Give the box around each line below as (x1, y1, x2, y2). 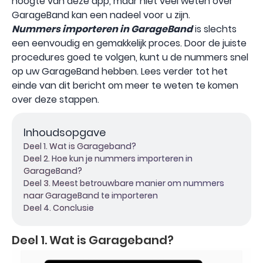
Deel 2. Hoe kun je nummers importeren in (23, 153, 193, 164)
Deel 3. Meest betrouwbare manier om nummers (23, 177, 224, 189)
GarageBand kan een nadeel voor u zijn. (12, 8, 190, 22)
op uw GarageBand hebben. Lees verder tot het (12, 65, 228, 78)
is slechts (193, 22, 237, 36)
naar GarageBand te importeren (23, 190, 158, 201)
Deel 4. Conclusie (23, 202, 94, 214)
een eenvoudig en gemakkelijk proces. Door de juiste (12, 36, 247, 50)
